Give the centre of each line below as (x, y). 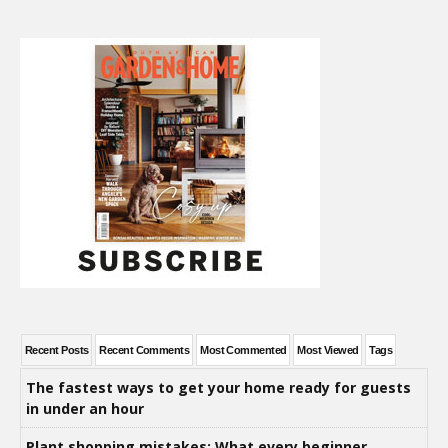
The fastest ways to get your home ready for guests (218, 387)
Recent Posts (57, 349)
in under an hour (85, 408)
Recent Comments (144, 349)
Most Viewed (328, 349)
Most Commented (243, 349)
